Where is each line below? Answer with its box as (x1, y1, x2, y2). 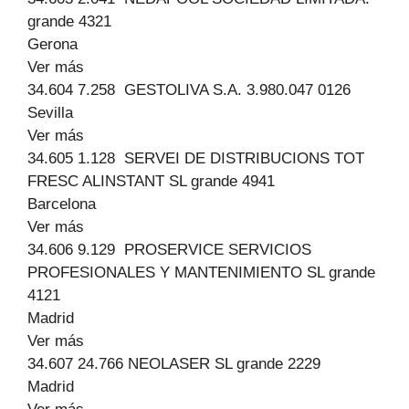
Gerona (27, 36, 78, 53)
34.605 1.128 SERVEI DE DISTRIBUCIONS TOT (27, 150, 364, 167)
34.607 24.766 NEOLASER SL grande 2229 (27, 355, 320, 372)
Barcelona (27, 195, 96, 213)
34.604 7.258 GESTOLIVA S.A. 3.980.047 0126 (27, 81, 351, 99)
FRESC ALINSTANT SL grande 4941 (27, 173, 275, 190)
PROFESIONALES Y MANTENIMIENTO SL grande (27, 264, 375, 281)
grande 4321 (27, 13, 111, 30)
